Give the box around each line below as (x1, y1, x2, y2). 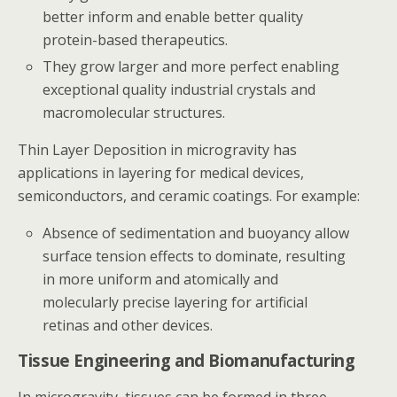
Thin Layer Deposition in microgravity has (18, 139, 297, 160)
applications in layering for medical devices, (18, 162, 304, 183)
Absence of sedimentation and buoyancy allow (43, 222, 350, 243)
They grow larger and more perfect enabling (43, 56, 340, 76)
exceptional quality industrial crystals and (43, 79, 316, 99)
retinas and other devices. (43, 315, 214, 335)
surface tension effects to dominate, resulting (43, 245, 346, 266)
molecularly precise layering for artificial (43, 292, 308, 312)
